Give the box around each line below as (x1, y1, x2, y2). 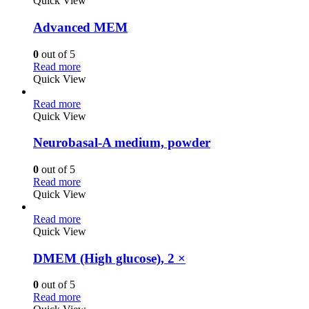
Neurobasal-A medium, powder (33, 135, 210, 150)
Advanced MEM (33, 19, 128, 34)
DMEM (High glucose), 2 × (33, 250, 186, 266)
